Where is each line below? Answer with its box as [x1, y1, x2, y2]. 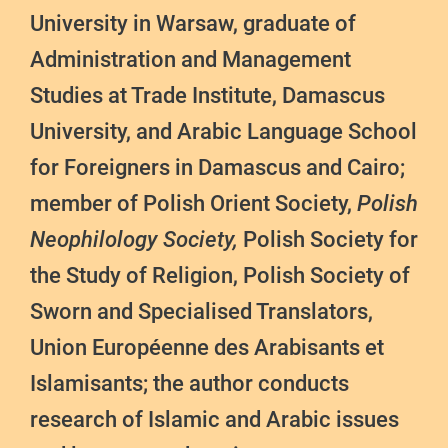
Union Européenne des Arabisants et [30, 335, 384, 361]
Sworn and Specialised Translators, [30, 299, 373, 325]
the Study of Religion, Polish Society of [30, 263, 410, 289]
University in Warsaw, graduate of [30, 11, 356, 37]
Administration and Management [30, 47, 351, 73]
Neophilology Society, [30, 227, 243, 253]
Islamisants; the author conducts [30, 371, 349, 397]
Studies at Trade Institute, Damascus [30, 83, 385, 109]
